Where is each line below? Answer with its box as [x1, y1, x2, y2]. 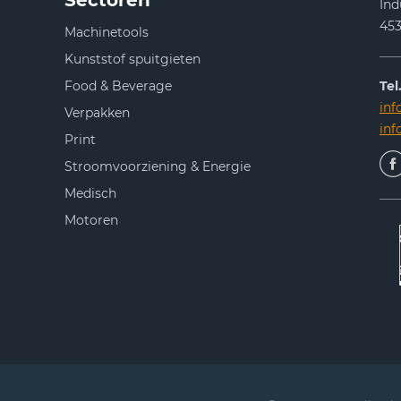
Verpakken [64, 105, 130, 122]
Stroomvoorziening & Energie [64, 158, 251, 175]
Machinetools [64, 24, 149, 41]
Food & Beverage [64, 78, 172, 95]
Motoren [64, 212, 118, 229]
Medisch [64, 185, 116, 202]
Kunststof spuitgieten [64, 51, 200, 68]
